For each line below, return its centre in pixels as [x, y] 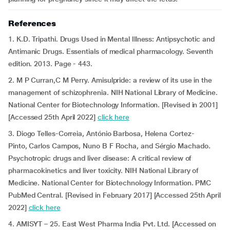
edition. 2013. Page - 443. [50, 64]
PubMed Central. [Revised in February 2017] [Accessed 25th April [114, 195]
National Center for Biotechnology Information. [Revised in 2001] [113, 105]
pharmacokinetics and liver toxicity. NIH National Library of [103, 170]
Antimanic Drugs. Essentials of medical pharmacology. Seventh [111, 51]
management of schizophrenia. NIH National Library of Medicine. [113, 92]
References [32, 23]
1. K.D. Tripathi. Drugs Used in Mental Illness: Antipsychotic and [111, 39]
